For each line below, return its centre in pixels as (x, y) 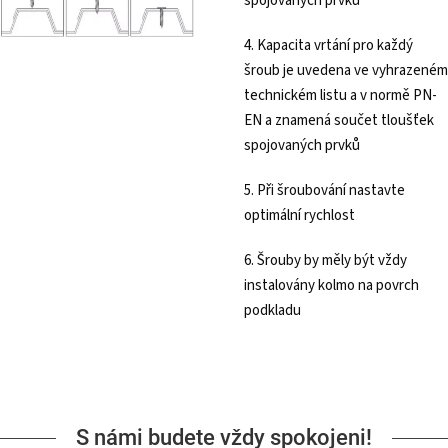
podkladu (272, 311)
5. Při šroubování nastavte (324, 191)
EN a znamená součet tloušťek (339, 121)
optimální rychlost (299, 216)
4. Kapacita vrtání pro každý (328, 46)
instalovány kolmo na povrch (331, 286)
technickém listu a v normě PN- (340, 96)
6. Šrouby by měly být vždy (325, 261)
